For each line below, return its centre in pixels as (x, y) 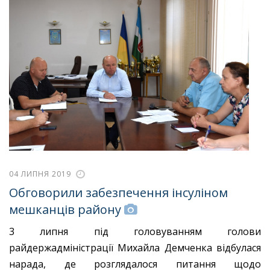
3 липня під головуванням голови (135, 231)
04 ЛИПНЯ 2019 (40, 174)
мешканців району (65, 210)
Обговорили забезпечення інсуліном (118, 193)
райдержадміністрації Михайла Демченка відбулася (135, 247)
